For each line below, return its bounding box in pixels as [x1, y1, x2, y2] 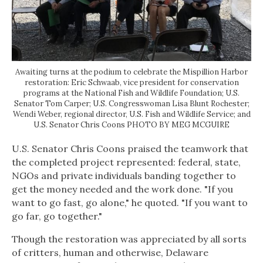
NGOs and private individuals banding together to [12, 170, 236, 182]
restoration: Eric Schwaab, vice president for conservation [24, 77, 239, 88]
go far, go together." [12, 210, 102, 222]
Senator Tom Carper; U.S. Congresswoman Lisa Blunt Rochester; [14, 99, 249, 109]
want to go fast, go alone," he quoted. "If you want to [12, 197, 248, 209]
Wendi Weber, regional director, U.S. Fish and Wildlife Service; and [12, 109, 251, 120]
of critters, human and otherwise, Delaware [12, 247, 208, 259]
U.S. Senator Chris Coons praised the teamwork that [12, 143, 248, 155]
